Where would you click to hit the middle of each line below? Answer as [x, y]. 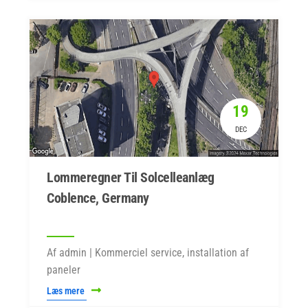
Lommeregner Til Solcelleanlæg [131, 177]
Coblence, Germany [98, 198]
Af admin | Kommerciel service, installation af [148, 253]
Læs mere [67, 291]
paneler [64, 270]
